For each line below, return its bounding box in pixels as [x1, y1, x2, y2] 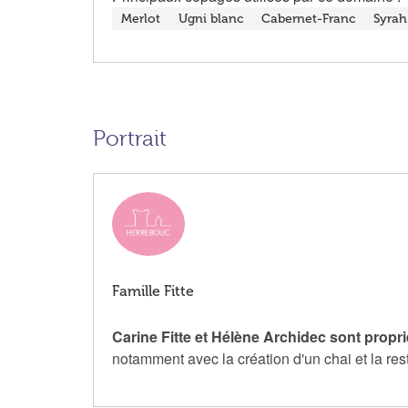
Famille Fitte [112, 282, 194, 301]
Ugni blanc [178, 11, 243, 27]
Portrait [93, 126, 167, 152]
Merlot [121, 11, 160, 27]
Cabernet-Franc [261, 11, 355, 27]
